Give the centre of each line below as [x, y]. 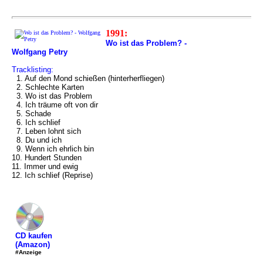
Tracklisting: [33, 70]
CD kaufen [34, 236]
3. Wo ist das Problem [52, 96]
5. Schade [31, 114]
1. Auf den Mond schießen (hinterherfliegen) [88, 78]
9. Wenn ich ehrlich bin [53, 149]
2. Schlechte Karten [48, 87]
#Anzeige [28, 252]
